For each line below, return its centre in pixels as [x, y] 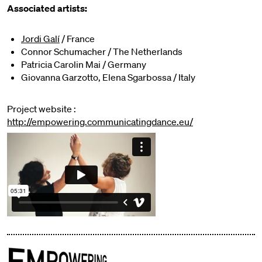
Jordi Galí [40, 38]
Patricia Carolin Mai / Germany [84, 64]
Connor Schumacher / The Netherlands [102, 51]
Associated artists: [47, 8]
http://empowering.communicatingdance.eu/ [100, 121]
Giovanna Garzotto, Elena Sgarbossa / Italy [108, 77]
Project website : [42, 108]
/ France [77, 38]
